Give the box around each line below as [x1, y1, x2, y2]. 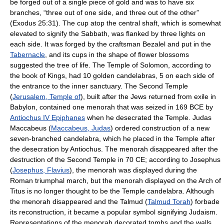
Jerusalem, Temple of [12, 92, 80, 100]
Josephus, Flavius [12, 166, 69, 174]
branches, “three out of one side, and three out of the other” [10, 8, 199, 16]
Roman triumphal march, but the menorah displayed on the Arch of [10, 176, 221, 184]
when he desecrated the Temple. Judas [85, 113, 211, 121]
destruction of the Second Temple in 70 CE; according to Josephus [10, 155, 220, 163]
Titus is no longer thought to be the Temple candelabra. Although [10, 187, 214, 195]
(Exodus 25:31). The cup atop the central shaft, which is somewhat [10, 19, 221, 27]
